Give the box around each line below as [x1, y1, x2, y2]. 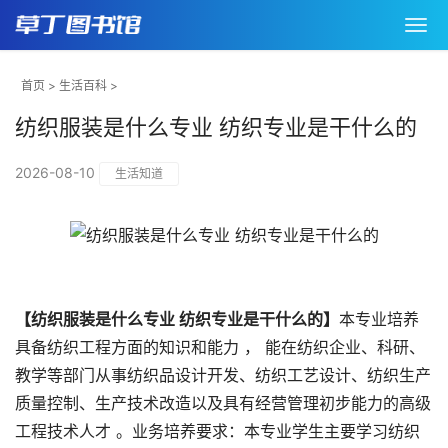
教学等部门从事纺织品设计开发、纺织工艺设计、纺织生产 [15, 365, 431, 385]
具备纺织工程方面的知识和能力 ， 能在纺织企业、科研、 [15, 337, 425, 357]
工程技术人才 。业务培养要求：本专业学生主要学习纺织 [15, 421, 420, 441]
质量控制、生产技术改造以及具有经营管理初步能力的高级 [15, 393, 431, 413]
